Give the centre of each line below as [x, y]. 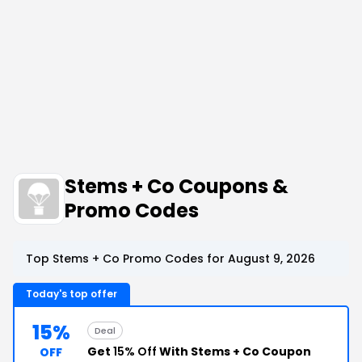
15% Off [135, 351]
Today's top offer [72, 294]
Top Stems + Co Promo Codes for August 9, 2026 [170, 259]
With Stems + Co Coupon [234, 351]
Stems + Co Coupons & [177, 186]
